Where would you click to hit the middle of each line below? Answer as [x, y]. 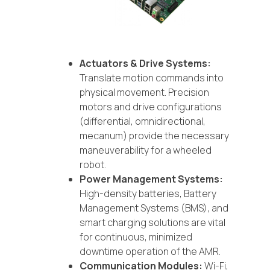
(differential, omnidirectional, [143, 121]
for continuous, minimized [136, 237]
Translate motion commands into [152, 78]
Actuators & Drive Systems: [145, 64]
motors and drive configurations [151, 107]
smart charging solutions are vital [152, 223]
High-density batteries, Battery [148, 194]
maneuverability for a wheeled [146, 150]
